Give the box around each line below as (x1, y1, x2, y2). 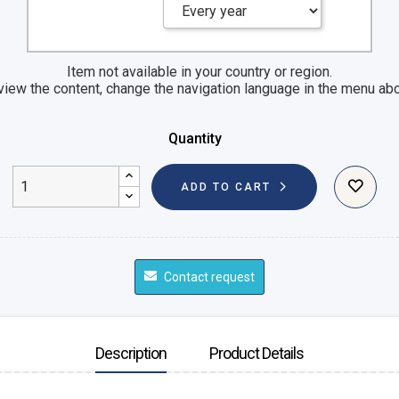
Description (95, 343, 167, 362)
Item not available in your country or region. (66, 62, 332, 80)
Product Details (208, 343, 304, 362)
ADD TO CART (181, 180, 272, 193)
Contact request (160, 269, 255, 284)
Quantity (167, 129, 222, 147)
